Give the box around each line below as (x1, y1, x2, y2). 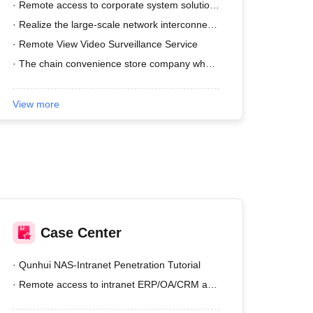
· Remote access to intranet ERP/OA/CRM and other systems (208, 279, 218, 290)
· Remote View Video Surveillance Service (13, 38, 198, 50)
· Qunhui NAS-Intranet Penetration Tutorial (13, 259, 201, 270)
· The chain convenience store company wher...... (205, 58, 216, 69)
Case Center (41, 225, 122, 240)
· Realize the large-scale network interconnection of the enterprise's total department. (208, 19, 218, 30)
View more (13, 99, 60, 110)
